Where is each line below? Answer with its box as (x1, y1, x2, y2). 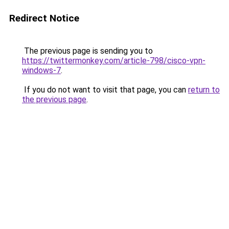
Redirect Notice (9, 12, 79, 24)
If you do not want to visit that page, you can (22, 85, 188, 95)
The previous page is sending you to (22, 46, 153, 56)
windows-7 (22, 65, 61, 75)
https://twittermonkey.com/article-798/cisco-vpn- (22, 56, 205, 65)
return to (188, 85, 220, 95)
